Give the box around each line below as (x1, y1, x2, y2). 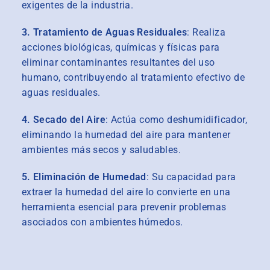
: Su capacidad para (146, 171, 236, 183)
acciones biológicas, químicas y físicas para (21, 41, 220, 53)
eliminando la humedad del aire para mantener (21, 128, 231, 140)
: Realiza (187, 26, 226, 38)
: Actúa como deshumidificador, (105, 113, 248, 125)
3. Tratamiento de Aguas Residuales (21, 26, 187, 38)
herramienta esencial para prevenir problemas (21, 201, 227, 213)
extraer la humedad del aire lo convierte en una (21, 186, 231, 198)
